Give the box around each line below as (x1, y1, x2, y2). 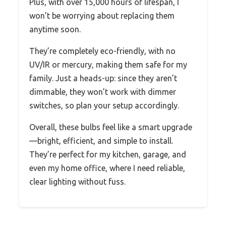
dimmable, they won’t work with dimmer (29, 87, 176, 96)
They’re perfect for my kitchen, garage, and (29, 149, 186, 159)
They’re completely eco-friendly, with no (29, 46, 176, 55)
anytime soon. (29, 24, 81, 34)
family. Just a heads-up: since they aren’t (29, 73, 177, 83)
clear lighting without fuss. (29, 177, 126, 186)
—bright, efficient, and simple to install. (29, 136, 173, 145)
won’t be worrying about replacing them (29, 11, 175, 20)
